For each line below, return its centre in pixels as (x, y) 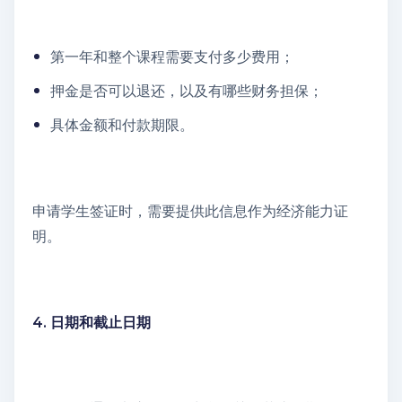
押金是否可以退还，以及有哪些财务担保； (187, 91)
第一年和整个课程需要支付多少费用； (172, 57)
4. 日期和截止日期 (92, 322)
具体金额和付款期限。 (122, 125)
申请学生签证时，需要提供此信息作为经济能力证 (190, 211)
